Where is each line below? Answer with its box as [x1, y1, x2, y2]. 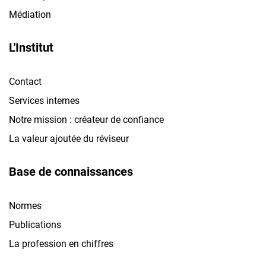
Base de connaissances [9, 164, 133, 179]
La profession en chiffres [9, 237, 113, 249]
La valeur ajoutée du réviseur [9, 132, 129, 144]
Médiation [9, 8, 51, 20]
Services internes [9, 94, 80, 106]
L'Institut [9, 40, 53, 55]
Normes [9, 199, 42, 211]
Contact [9, 75, 42, 87]
